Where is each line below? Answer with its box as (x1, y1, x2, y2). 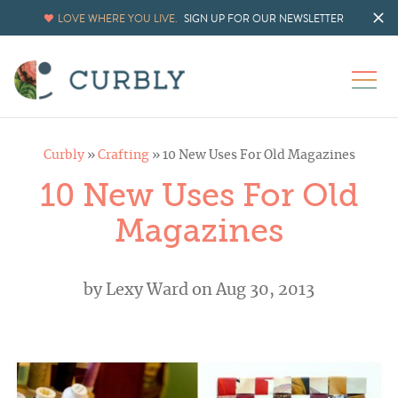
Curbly (43, 149, 84, 163)
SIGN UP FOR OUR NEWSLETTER (184, 11, 344, 27)
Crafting (97, 149, 149, 163)
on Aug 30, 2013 (188, 283, 314, 299)
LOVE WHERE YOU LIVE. (58, 11, 178, 27)
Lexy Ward (106, 283, 188, 299)
